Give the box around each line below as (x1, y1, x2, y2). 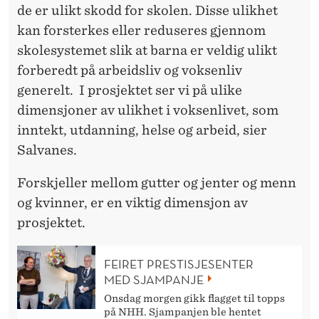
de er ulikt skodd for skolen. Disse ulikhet (17, 3, 278, 19)
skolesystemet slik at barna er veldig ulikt (17, 43, 277, 58)
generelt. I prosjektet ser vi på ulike (17, 83, 242, 98)
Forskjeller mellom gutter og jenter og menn (17, 175, 296, 191)
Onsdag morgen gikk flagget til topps (104, 292, 285, 304)
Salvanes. (17, 142, 80, 158)
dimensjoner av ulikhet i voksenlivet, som (17, 103, 278, 118)
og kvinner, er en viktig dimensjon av (17, 195, 248, 211)
